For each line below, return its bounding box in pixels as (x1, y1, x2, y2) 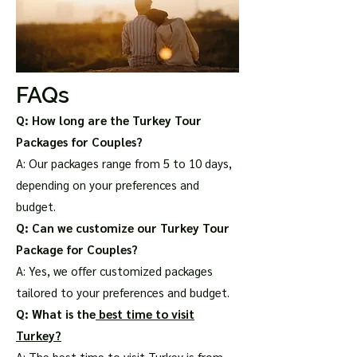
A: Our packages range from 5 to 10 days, (16, 155, 232, 171)
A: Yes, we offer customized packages (16, 263, 213, 278)
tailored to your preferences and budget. (16, 284, 229, 300)
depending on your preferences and (16, 177, 199, 192)
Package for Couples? (16, 241, 138, 257)
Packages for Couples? (16, 134, 143, 149)
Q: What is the (16, 306, 96, 321)
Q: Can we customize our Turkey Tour (16, 220, 229, 235)
